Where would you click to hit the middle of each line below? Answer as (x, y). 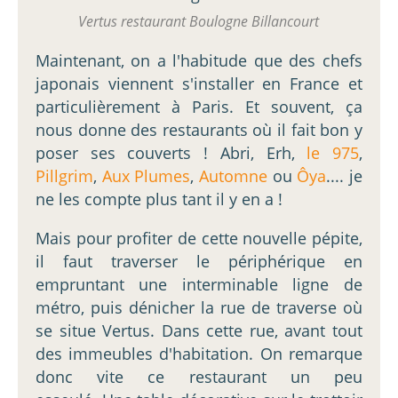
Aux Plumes (146, 175)
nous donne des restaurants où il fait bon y (199, 129)
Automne (236, 175)
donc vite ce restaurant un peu (199, 376)
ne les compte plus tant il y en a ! (159, 199)
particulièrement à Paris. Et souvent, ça (199, 106)
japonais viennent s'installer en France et (199, 83)
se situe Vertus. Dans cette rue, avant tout (199, 330)
